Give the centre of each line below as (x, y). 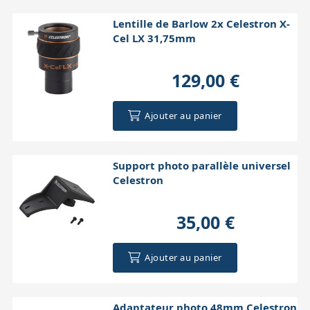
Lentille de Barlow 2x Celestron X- (201, 23)
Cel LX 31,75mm (154, 38)
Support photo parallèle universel (201, 165)
